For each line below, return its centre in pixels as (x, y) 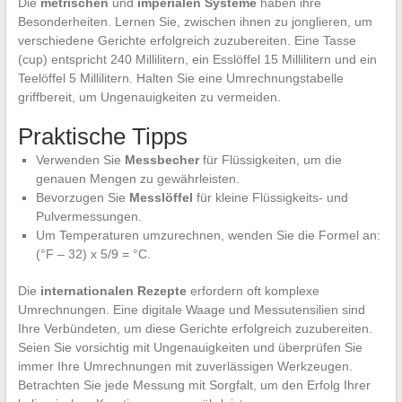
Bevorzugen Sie (82, 198)
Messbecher (162, 160)
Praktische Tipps (102, 137)
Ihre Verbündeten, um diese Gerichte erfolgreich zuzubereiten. (195, 329)
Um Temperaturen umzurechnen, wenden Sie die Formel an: (208, 236)
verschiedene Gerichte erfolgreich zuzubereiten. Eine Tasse (187, 41)
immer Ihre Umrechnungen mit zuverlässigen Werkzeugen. (185, 367)
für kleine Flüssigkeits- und (270, 198)
